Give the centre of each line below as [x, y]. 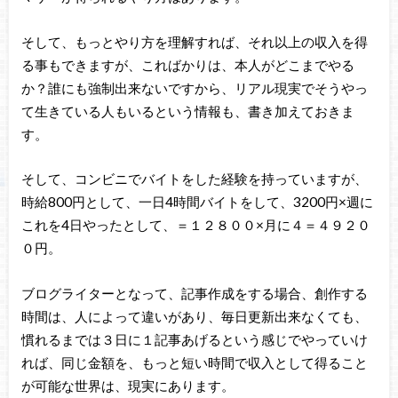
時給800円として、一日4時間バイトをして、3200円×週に [197, 202]
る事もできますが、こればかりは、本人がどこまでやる [187, 64]
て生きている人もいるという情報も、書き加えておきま [187, 111]
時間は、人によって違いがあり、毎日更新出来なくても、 [194, 316]
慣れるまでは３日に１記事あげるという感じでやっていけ [194, 339]
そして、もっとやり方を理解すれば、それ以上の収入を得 [194, 41]
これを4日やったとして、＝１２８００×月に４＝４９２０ [195, 225]
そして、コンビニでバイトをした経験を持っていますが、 [194, 179]
